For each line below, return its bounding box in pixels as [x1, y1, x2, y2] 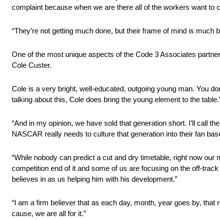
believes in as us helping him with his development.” [12, 175, 177, 184]
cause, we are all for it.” [12, 209, 86, 218]
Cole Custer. [12, 61, 52, 70]
